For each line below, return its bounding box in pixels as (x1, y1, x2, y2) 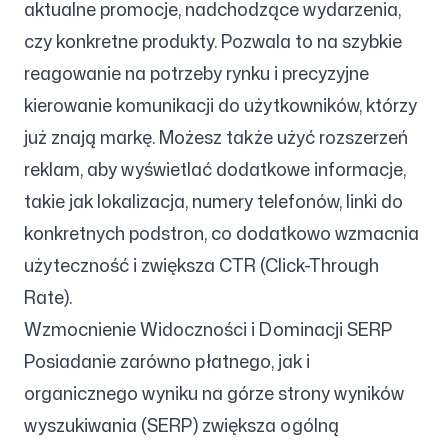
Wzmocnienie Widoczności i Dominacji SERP (24, 316, 392, 342)
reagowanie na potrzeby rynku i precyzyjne (24, 60, 369, 86)
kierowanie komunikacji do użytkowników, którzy (24, 92, 417, 118)
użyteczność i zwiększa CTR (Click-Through (24, 252, 379, 278)
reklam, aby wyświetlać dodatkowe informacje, (24, 156, 406, 182)
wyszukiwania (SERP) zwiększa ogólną (24, 412, 339, 438)
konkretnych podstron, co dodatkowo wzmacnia (24, 220, 419, 246)
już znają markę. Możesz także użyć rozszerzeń (24, 124, 408, 150)
